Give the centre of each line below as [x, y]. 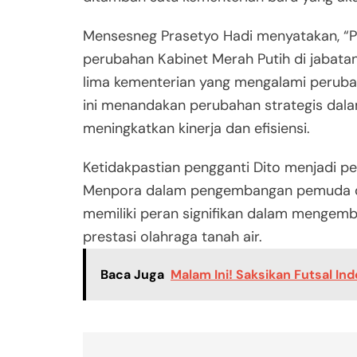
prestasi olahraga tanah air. [173, 237]
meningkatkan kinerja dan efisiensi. [196, 129]
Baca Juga [132, 275]
